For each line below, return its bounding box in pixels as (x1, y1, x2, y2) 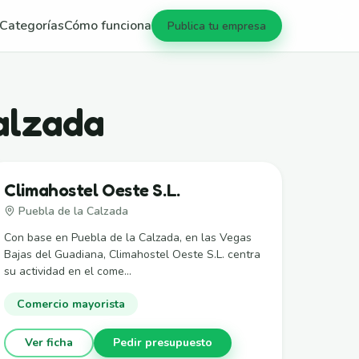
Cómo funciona (64, 17, 151, 34)
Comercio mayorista (17, 296, 126, 312)
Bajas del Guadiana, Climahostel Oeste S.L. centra (4, 246, 261, 262)
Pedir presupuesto (113, 335, 213, 350)
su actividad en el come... (4, 263, 132, 279)
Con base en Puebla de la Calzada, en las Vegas (4, 229, 252, 245)
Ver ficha (25, 335, 74, 350)
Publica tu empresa (167, 18, 266, 34)
